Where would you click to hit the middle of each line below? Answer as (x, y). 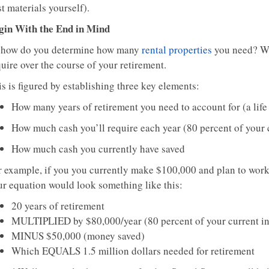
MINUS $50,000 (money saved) (78, 236)
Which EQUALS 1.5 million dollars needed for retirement (133, 251)
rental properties (177, 50)
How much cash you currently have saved (98, 149)
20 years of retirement (58, 206)
